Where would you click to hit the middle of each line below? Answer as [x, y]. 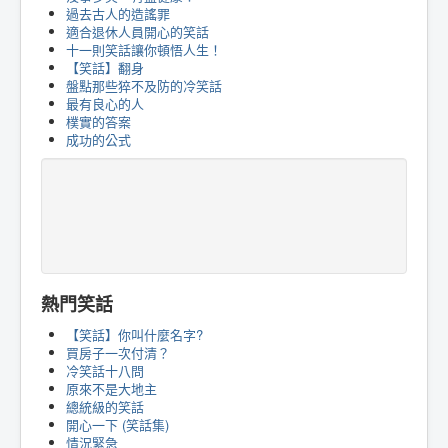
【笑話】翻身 [105, 68]
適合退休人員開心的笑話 [137, 32]
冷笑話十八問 [105, 371]
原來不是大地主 [111, 389]
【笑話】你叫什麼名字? [134, 335]
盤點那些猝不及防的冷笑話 [144, 86]
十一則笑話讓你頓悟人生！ [144, 50]
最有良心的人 [105, 104]
